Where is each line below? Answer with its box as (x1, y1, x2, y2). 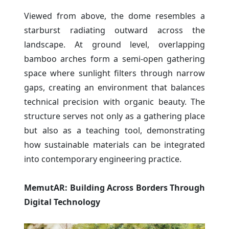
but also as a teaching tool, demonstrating (24, 124, 205, 136)
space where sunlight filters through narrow (24, 67, 205, 79)
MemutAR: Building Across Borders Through (24, 181, 205, 193)
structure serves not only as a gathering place (24, 110, 205, 122)
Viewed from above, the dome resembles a (24, 10, 205, 21)
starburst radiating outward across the (24, 24, 205, 36)
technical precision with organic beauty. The (24, 96, 205, 107)
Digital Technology (24, 196, 100, 208)
